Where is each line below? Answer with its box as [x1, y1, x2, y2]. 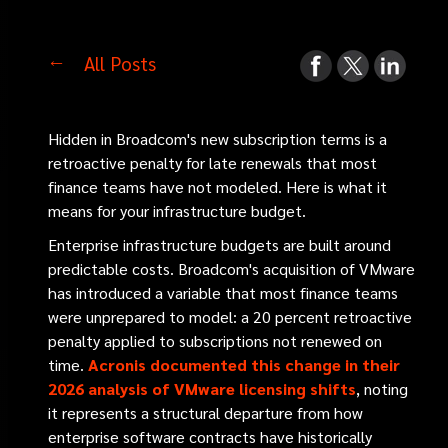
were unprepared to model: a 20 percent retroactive [48, 306, 413, 327]
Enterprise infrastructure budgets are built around [48, 234, 392, 255]
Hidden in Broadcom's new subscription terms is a [48, 128, 388, 149]
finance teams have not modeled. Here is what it [48, 176, 388, 197]
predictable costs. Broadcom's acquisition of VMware [48, 258, 416, 279]
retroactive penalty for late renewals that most [48, 152, 378, 173]
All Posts [84, 51, 157, 75]
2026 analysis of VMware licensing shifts [48, 378, 357, 399]
